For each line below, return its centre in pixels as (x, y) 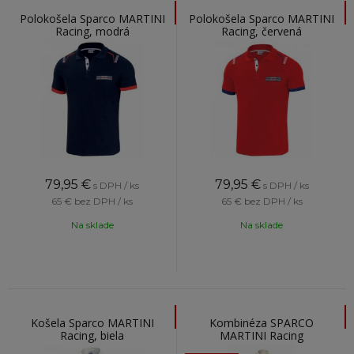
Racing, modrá (92, 31)
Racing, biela (92, 335)
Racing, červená (262, 31)
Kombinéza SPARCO (262, 323)
